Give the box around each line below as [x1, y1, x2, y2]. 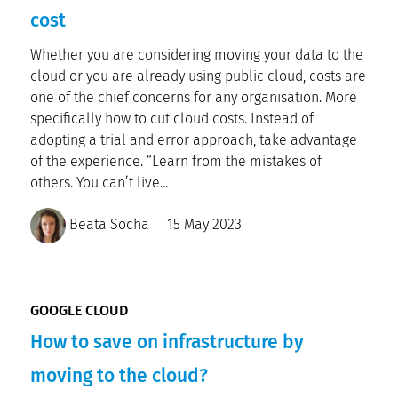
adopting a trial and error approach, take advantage [30, 131, 357, 148]
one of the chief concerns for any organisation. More [30, 89, 357, 106]
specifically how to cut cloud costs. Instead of [30, 110, 314, 127]
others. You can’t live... [30, 174, 168, 191]
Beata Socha [66, 216, 149, 234]
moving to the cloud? [30, 364, 208, 387]
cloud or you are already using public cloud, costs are [30, 68, 366, 84]
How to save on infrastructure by [30, 330, 304, 354]
